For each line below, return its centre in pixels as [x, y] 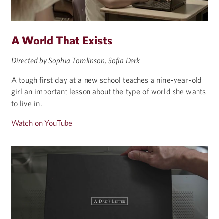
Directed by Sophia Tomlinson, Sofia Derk [76, 60]
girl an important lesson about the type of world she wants [109, 91]
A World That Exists [62, 40]
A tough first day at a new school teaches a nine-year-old [107, 79]
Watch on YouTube [42, 122]
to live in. [27, 103]
